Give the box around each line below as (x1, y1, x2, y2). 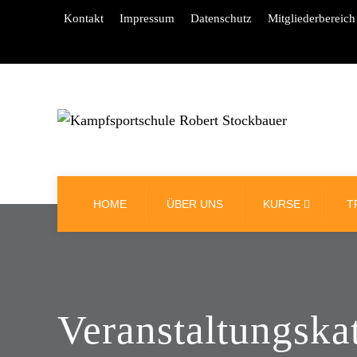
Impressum (120, 12, 175, 25)
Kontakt (64, 12, 104, 25)
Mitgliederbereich (268, 12, 355, 25)
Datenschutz (190, 12, 252, 25)
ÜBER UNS (167, 197, 223, 210)
